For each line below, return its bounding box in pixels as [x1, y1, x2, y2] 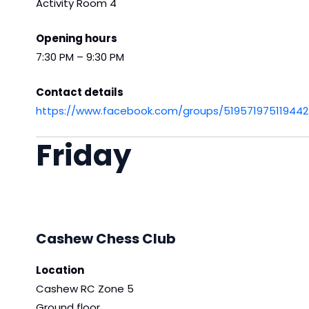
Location [36, 262, 84, 277]
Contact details [36, 85, 123, 100]
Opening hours [36, 31, 117, 46]
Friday [36, 135, 132, 177]
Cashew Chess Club [36, 228, 176, 248]
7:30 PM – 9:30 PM [36, 50, 124, 65]
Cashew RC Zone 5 [36, 281, 134, 296]
